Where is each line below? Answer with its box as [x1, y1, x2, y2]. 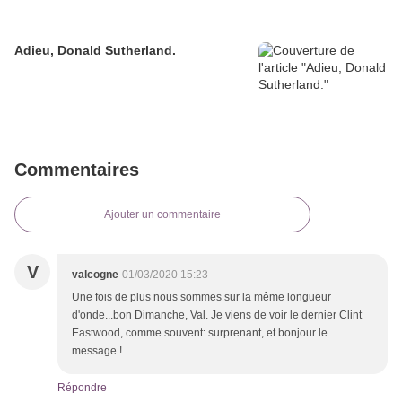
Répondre [57, 381, 107, 395]
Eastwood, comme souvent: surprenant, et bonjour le [72, 327, 328, 340]
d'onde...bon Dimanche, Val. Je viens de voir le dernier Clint [72, 309, 362, 322]
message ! [72, 345, 125, 358]
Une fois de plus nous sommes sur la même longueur [72, 291, 331, 304]
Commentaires [14, 160, 139, 180]
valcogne [72, 268, 118, 282]
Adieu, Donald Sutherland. [14, 43, 176, 58]
